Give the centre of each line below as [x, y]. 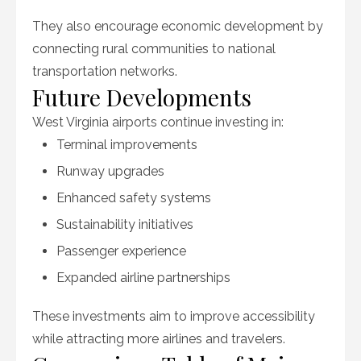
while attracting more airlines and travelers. [159, 339]
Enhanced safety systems [134, 198]
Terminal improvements [127, 145]
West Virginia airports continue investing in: [158, 122]
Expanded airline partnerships [143, 278]
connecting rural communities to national [154, 49]
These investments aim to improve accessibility [174, 316]
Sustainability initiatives [125, 224]
